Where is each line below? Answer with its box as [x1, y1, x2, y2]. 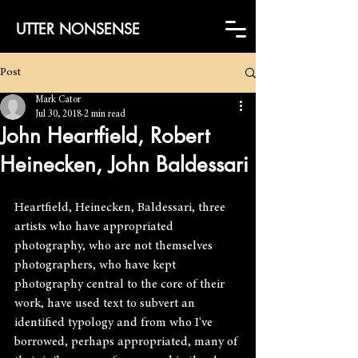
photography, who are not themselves [14, 240, 216, 253]
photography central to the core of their [14, 278, 228, 291]
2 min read [84, 109, 125, 119]
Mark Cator [35, 95, 81, 105]
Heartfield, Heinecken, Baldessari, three [14, 201, 229, 214]
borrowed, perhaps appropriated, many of [14, 336, 241, 348]
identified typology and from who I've [14, 316, 216, 329]
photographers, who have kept [14, 259, 179, 272]
